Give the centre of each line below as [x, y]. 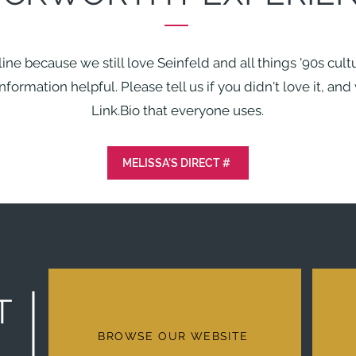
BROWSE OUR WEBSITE [173, 336]
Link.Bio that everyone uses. [177, 110]
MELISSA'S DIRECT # [176, 163]
